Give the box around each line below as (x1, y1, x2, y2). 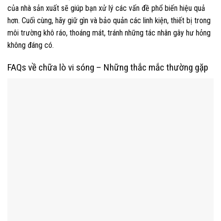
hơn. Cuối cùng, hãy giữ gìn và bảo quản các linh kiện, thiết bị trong (7, 16, 211, 26)
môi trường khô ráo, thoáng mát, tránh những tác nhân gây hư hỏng (7, 28, 211, 38)
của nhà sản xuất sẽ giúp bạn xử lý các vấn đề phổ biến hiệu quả (7, 3, 205, 13)
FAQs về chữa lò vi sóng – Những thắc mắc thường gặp (7, 62, 208, 74)
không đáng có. (7, 40, 54, 50)
